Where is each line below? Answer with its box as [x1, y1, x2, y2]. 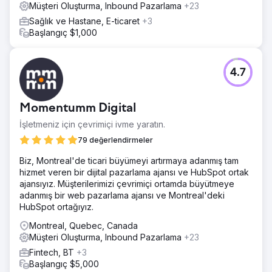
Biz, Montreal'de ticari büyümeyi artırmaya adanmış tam [19, 155, 239, 166]
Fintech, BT [29, 246, 76, 257]
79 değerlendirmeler [78, 135, 153, 144]
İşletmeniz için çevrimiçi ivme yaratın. [19, 118, 165, 129]
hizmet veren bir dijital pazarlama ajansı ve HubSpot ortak [19, 166, 249, 177]
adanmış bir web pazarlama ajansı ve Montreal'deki [19, 189, 225, 200]
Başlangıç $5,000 [29, 258, 99, 269]
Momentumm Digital [19, 101, 136, 115]
